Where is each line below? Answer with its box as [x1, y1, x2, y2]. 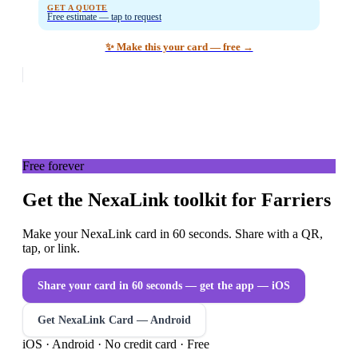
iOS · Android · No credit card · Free [22, 337, 209, 352]
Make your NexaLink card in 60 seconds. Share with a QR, [22, 227, 323, 241]
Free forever [22, 159, 84, 173]
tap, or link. [22, 241, 80, 256]
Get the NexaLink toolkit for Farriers [22, 189, 331, 211]
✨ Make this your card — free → [105, 42, 253, 54]
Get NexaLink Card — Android [38, 314, 191, 327]
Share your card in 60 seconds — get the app [38, 280, 254, 292]
